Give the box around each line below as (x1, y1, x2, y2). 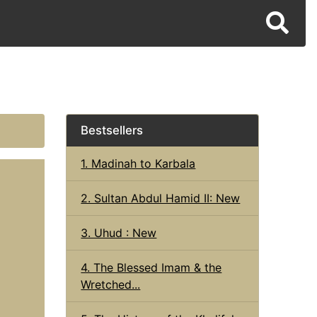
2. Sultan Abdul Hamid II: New (81, 190, 241, 205)
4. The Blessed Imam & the (81, 260, 222, 275)
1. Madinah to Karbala (81, 156, 196, 171)
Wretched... (81, 277, 141, 292)
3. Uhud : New (81, 225, 157, 240)
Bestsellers (81, 122, 144, 137)
